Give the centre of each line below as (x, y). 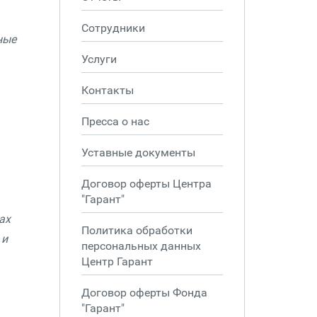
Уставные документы (138, 152)
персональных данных (141, 246)
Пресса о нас (115, 121)
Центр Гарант (117, 261)
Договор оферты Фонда (144, 293)
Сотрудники (113, 28)
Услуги (99, 59)
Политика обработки (137, 230)
